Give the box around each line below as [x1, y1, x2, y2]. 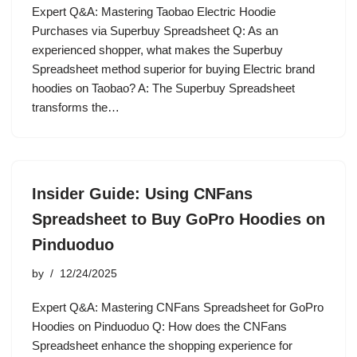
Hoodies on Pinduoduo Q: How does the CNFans [32, 320, 287, 333]
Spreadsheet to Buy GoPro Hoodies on [32, 210, 325, 228]
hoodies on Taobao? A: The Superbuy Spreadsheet [32, 81, 295, 95]
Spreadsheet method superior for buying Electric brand [32, 62, 315, 76]
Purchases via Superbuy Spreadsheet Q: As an [32, 24, 278, 37]
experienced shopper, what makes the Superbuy [32, 43, 283, 57]
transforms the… [32, 100, 123, 114]
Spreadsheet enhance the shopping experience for [32, 339, 292, 352]
